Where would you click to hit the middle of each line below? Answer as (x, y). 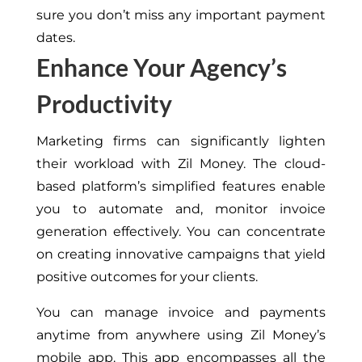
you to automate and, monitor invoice (181, 208)
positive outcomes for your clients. (147, 276)
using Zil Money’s (267, 335)
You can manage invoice (125, 312)
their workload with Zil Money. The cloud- (181, 163)
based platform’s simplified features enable (181, 186)
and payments (270, 312)
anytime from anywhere (122, 335)
